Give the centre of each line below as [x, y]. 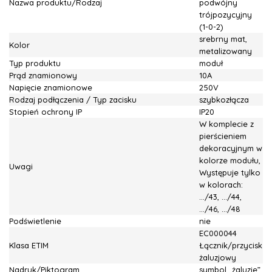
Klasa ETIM [29, 245]
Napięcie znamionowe [51, 87]
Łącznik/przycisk [231, 245]
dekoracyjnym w [231, 148]
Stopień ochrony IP [46, 112]
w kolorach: [221, 185]
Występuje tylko [230, 172]
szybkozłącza [224, 100]
